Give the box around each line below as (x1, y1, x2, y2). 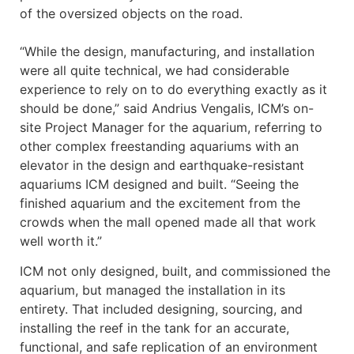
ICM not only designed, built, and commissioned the (20, 263, 330, 280)
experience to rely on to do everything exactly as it (20, 81, 327, 98)
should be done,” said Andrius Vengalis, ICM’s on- (20, 100, 314, 117)
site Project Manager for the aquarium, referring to (20, 119, 322, 136)
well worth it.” (20, 233, 102, 250)
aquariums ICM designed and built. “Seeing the (20, 176, 299, 193)
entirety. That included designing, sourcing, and (20, 301, 303, 318)
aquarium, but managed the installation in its (20, 282, 285, 299)
